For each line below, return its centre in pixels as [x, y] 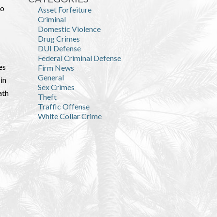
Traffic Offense [64, 106]
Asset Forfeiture [65, 9]
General [51, 77]
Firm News [56, 68]
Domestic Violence [69, 29]
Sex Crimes [56, 87]
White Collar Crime [70, 116]
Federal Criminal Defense [79, 58]
